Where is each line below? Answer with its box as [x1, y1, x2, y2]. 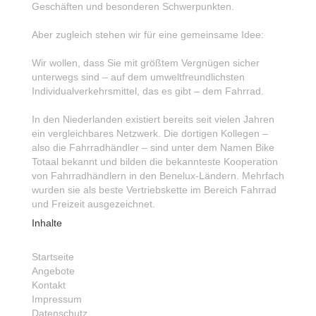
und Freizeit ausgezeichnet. [32, 198, 155, 209]
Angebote [32, 265, 75, 276]
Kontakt [32, 279, 66, 291]
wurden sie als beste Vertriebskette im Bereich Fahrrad [32, 184, 276, 195]
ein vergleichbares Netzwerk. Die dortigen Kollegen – [32, 128, 268, 139]
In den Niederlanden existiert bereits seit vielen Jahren [32, 114, 274, 125]
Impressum [32, 293, 82, 305]
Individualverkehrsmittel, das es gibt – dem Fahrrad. [32, 85, 264, 97]
